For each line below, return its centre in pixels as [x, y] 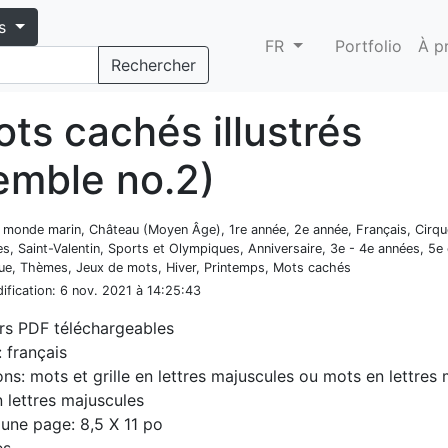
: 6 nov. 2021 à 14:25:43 [127, 290]
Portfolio [368, 46]
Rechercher [154, 65]
